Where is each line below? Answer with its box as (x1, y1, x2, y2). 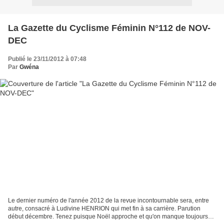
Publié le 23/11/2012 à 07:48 (8, 55, 86, 62)
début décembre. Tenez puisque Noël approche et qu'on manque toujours (8, 213, 208, 220)
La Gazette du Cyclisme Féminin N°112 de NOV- (8, 22, 210, 33)
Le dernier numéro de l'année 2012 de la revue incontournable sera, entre (8, 197, 209, 204)
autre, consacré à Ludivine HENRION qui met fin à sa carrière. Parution (8, 205, 200, 212)
